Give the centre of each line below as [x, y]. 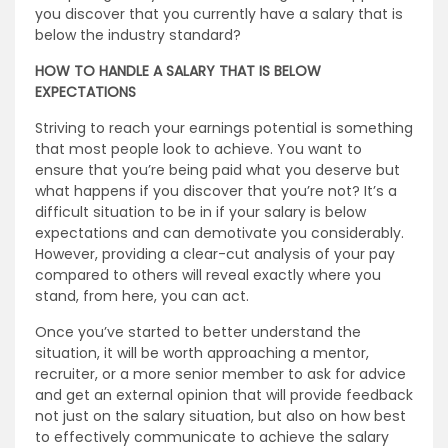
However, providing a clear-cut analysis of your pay [215, 254]
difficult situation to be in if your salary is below [200, 212]
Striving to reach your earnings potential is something [224, 128]
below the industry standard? [138, 35]
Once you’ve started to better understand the [198, 332]
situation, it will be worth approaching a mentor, [202, 353]
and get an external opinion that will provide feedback [224, 395]
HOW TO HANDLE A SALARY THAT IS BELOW [178, 71]
